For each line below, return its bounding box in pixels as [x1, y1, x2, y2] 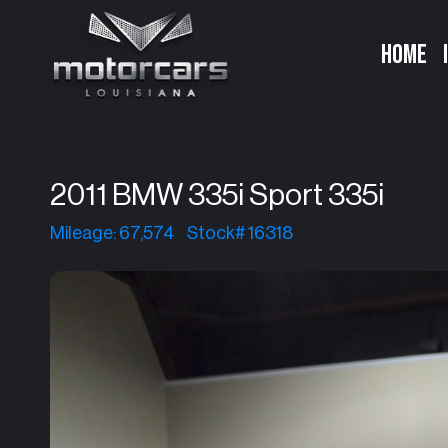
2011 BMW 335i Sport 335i [50, 180, 384, 210]
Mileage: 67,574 [50, 224, 174, 242]
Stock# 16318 [187, 224, 293, 242]
